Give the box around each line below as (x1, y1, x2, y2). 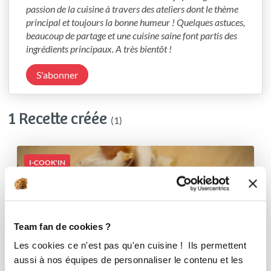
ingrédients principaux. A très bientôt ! (26, 43, 172, 54)
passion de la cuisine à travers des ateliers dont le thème (26, 3, 238, 15)
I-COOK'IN (29, 158, 65, 167)
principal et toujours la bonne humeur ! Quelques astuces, (26, 16, 245, 28)
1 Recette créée (8, 111, 107, 128)
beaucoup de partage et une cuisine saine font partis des (26, 30, 237, 41)
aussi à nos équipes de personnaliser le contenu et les (14, 254, 243, 265)
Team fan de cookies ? (14, 221, 111, 231)
